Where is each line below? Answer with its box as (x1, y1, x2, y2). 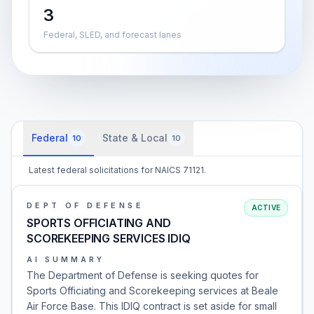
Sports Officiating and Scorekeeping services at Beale (27, 285, 278, 296)
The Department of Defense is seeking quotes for (27, 269, 259, 281)
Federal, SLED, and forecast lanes (43, 29, 182, 40)
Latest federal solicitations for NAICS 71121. (29, 165, 206, 175)
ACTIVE (251, 203, 280, 212)
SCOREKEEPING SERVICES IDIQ (27, 231, 191, 245)
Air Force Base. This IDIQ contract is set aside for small (27, 300, 277, 312)
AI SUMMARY (27, 255, 104, 264)
